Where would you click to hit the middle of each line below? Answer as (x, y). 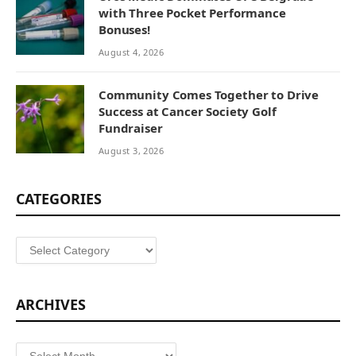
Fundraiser (131, 128)
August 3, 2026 (132, 151)
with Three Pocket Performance (192, 13)
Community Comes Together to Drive (209, 95)
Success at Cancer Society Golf (188, 112)
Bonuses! (124, 30)
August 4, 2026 (132, 52)
